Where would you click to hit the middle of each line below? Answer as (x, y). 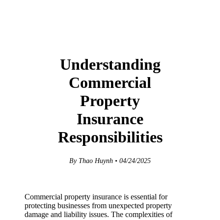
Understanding (110, 65)
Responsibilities (110, 137)
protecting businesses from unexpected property (98, 205)
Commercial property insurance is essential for (96, 196)
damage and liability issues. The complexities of (98, 214)
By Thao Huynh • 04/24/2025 (110, 161)
